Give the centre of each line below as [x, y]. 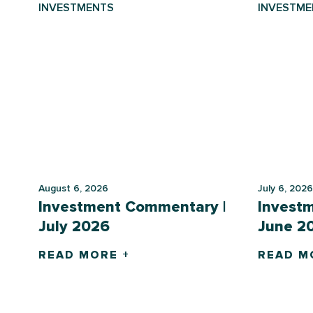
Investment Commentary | [132, 208]
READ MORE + [84, 255]
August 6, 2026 [73, 189]
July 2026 [74, 227]
